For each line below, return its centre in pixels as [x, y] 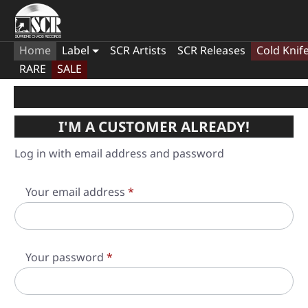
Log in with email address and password [119, 153]
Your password [66, 257]
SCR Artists [138, 50]
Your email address [77, 192]
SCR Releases [211, 50]
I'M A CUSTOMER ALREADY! [154, 126]
